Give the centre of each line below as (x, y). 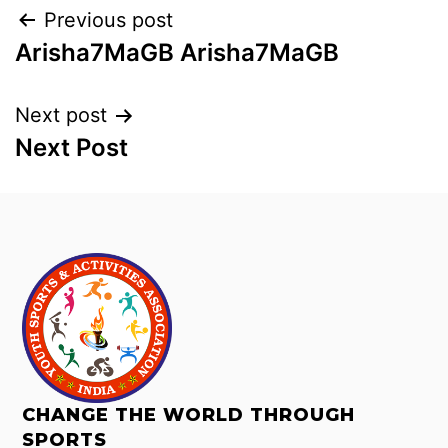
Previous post (108, 20)
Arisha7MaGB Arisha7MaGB (177, 52)
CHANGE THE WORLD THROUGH (189, 415)
